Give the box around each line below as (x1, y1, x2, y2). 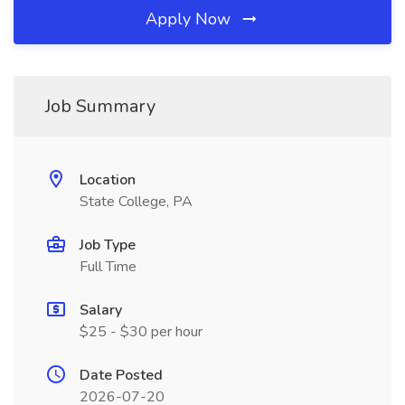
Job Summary (45, 94, 155, 118)
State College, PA (80, 192, 193, 212)
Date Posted (80, 365, 163, 385)
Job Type (80, 235, 136, 255)
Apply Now (146, 8, 235, 30)
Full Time (80, 257, 137, 277)
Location (80, 170, 136, 190)
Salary (80, 300, 122, 320)
